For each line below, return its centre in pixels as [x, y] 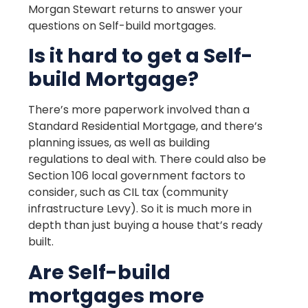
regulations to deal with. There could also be [147, 159]
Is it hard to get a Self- [141, 56]
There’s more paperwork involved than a [139, 110]
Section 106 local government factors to [137, 176]
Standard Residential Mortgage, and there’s [146, 126]
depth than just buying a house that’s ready [146, 225]
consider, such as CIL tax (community [129, 192]
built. [41, 242]
